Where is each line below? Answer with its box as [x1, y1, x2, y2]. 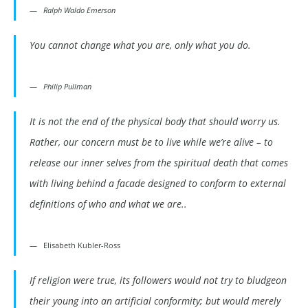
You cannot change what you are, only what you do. [30, 38, 251, 52]
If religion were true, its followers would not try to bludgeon [30, 274, 287, 287]
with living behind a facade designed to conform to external [30, 177, 286, 190]
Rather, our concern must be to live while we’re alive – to [30, 135, 273, 149]
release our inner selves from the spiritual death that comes [30, 156, 288, 170]
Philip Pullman [43, 81, 91, 92]
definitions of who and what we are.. [30, 197, 187, 211]
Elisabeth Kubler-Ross [43, 240, 120, 251]
